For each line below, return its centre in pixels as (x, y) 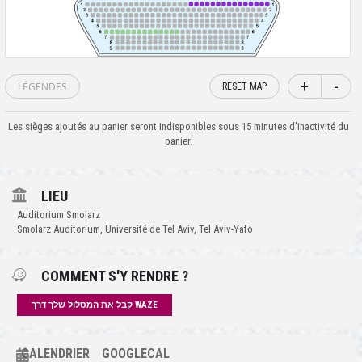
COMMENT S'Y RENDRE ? (115, 276)
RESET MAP (245, 87)
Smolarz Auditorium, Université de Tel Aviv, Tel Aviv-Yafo (135, 229)
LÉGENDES (42, 87)
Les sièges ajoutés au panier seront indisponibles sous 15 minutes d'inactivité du (178, 127)
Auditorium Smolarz (59, 215)
